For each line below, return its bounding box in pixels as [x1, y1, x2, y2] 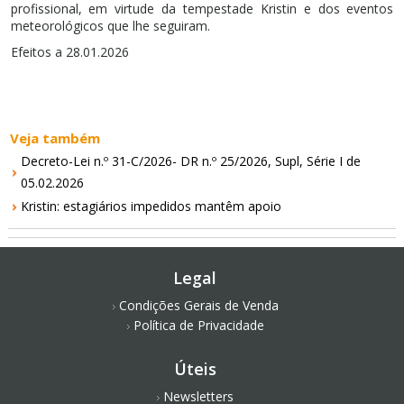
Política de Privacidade [133, 317, 264, 334]
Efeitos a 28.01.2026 [10, 43, 129, 60]
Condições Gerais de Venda [118, 297, 279, 314]
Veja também [10, 129, 101, 147]
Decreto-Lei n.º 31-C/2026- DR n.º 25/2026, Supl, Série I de [21, 152, 362, 170]
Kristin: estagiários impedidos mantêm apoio [21, 197, 282, 215]
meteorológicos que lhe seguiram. [10, 17, 210, 34]
